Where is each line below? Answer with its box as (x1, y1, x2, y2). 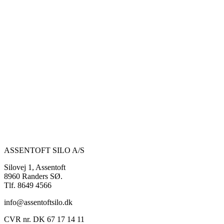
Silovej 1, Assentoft (4, 162, 65, 171)
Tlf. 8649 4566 (4, 180, 51, 189)
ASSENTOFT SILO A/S (4, 145, 84, 154)
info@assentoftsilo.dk (4, 197, 72, 206)
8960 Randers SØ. (4, 171, 62, 180)
